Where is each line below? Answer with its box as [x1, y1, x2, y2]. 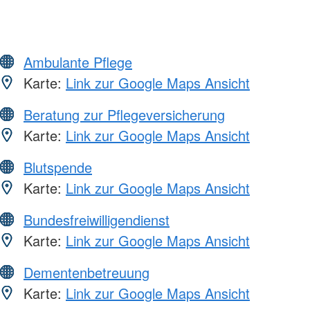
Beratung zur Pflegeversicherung [24, 104, 225, 125]
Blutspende [24, 156, 92, 177]
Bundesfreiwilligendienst [24, 209, 170, 230]
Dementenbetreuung [24, 262, 149, 282]
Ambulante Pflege [24, 51, 132, 72]
